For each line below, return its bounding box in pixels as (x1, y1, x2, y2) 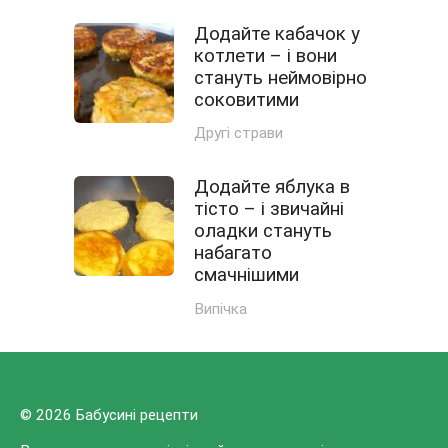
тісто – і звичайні (194, 198, 344, 221)
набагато (194, 242, 272, 265)
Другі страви (194, 124, 283, 143)
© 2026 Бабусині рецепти (20, 405, 198, 424)
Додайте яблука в (194, 176, 350, 199)
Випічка (194, 299, 247, 318)
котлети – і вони (194, 44, 337, 67)
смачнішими (194, 264, 299, 287)
